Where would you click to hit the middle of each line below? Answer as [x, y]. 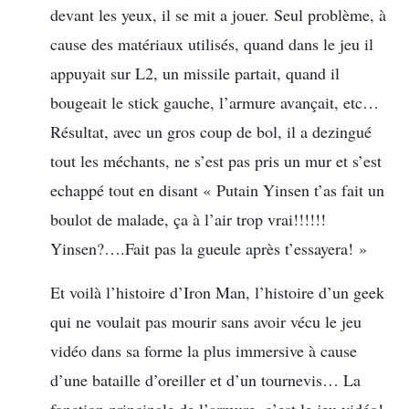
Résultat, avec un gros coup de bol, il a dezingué [211, 131]
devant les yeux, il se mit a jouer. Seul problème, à [218, 14]
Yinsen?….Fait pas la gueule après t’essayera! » [209, 248]
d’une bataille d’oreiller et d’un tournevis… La [205, 379]
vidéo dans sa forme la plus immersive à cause [204, 350]
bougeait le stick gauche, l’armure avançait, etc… [215, 102]
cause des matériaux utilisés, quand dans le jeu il [212, 43]
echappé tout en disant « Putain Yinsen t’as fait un [217, 189]
